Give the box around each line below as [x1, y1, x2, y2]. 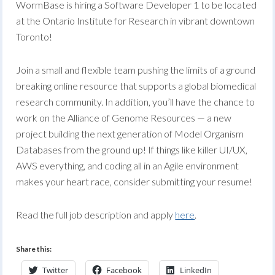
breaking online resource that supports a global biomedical [16, 80, 257, 91]
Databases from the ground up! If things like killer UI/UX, [16, 144, 248, 155]
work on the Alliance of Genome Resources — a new [16, 112, 232, 123]
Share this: [16, 244, 52, 254]
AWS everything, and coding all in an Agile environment [16, 160, 239, 171]
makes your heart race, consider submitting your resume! [16, 176, 253, 187]
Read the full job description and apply [16, 209, 176, 220]
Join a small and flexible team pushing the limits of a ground [16, 64, 256, 76]
